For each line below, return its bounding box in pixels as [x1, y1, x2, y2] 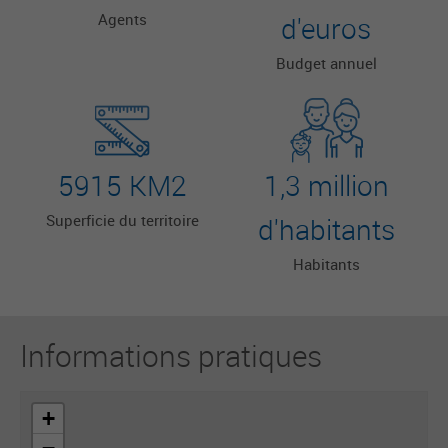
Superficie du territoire [45, 210, 199, 230]
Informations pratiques [20, 336, 322, 376]
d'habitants [257, 211, 395, 248]
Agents [97, 9, 147, 29]
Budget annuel [275, 53, 377, 73]
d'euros [281, 10, 371, 47]
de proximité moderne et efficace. [20, 7, 250, 27]
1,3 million [263, 167, 389, 204]
